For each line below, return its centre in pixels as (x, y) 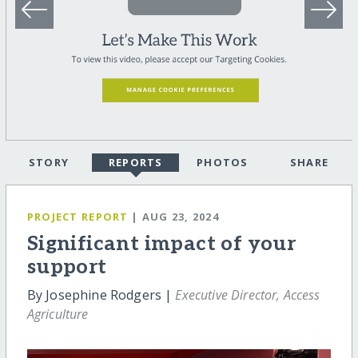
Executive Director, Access (248, 295)
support (67, 268)
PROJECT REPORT (78, 217)
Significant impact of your (161, 245)
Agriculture (58, 314)
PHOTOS (222, 163)
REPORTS (135, 163)
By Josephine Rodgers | (101, 295)
